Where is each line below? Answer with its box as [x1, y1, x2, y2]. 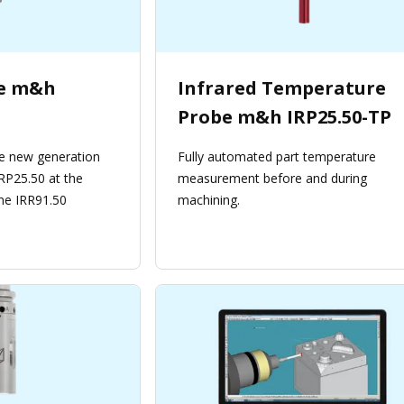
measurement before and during [178, 170, 367, 188]
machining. [178, 191, 240, 209]
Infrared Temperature [178, 76, 386, 101]
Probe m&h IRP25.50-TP [178, 105, 391, 130]
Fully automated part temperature [178, 148, 376, 166]
